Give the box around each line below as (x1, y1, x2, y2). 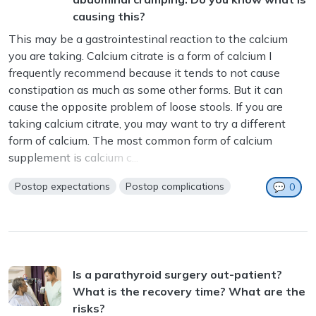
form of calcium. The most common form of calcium (8, 133, 272, 148)
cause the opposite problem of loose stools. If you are (8, 99, 283, 114)
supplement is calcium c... (8, 150, 138, 165)
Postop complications (126, 180, 225, 193)
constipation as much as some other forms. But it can (8, 83, 283, 97)
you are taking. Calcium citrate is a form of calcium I (8, 49, 272, 63)
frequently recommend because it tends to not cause (8, 66, 280, 80)
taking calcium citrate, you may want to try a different (8, 116, 286, 131)
